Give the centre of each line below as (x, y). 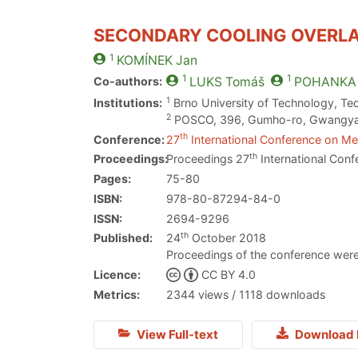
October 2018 (228, 238)
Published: (123, 238)
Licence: (117, 275)
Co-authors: (128, 82)
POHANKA (325, 82)
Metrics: (117, 294)
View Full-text (176, 335)
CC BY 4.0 (228, 275)
